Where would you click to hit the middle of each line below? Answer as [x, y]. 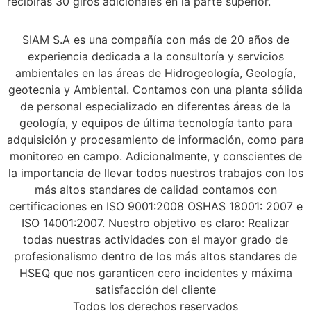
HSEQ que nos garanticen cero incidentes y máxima [155, 272]
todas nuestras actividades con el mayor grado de [155, 239]
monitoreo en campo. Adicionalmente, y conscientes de [155, 156]
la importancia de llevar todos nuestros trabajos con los [155, 173]
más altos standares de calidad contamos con [155, 189]
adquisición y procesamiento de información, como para [155, 139]
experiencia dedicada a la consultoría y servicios [155, 56]
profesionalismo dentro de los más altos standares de [155, 256]
